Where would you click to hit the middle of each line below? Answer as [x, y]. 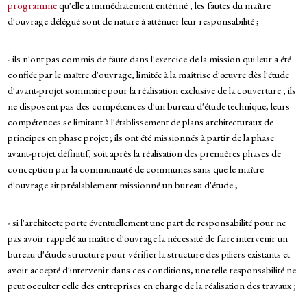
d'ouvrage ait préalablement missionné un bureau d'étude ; [122, 185]
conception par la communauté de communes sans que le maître [135, 169]
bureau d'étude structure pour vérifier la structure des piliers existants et [148, 254]
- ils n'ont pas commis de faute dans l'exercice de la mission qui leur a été [149, 59]
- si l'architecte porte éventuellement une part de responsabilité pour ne [146, 223]
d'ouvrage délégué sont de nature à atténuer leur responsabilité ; [133, 21]
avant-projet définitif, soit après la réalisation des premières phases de [144, 153]
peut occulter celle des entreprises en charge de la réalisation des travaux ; [151, 286]
